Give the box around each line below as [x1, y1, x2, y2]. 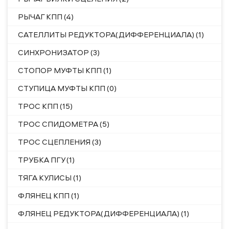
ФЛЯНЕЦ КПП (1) [18, 190, 79, 201]
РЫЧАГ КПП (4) [18, 11, 74, 22]
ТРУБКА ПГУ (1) [18, 154, 75, 165]
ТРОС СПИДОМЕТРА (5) [18, 119, 109, 129]
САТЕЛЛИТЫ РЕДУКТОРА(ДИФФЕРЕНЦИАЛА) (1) [18, 29, 204, 40]
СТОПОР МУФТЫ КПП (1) [18, 65, 111, 76]
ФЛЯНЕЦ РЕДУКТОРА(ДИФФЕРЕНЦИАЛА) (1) [18, 208, 189, 219]
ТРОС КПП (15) [18, 101, 73, 111]
